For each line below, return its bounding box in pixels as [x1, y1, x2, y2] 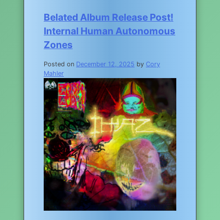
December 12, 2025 [76, 60, 135, 68]
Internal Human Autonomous [44, 25, 175, 37]
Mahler [44, 69, 64, 77]
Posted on [44, 60, 76, 68]
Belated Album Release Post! [44, 11, 173, 24]
